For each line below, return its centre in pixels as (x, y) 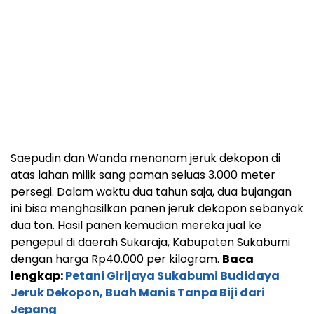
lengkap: (38, 276)
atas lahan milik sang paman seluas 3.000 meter (143, 175)
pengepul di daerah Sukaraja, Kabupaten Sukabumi (150, 243)
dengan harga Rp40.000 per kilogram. (116, 259)
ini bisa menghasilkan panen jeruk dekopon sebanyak (157, 209)
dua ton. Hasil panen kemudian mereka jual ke (136, 226)
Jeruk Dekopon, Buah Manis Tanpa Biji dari (138, 293)
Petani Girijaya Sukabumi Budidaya (172, 276)
